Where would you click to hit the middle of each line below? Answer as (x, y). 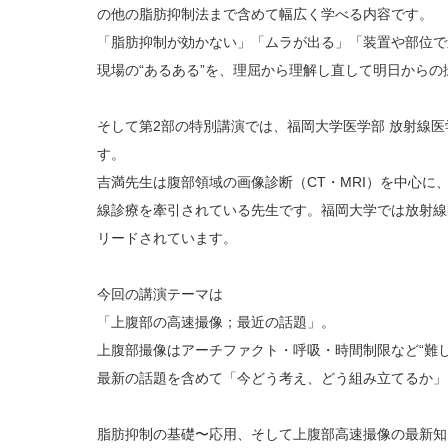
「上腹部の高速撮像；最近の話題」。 (216, 322)
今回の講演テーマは (160, 294)
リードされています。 (167, 238)
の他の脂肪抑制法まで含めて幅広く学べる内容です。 (265, 14)
